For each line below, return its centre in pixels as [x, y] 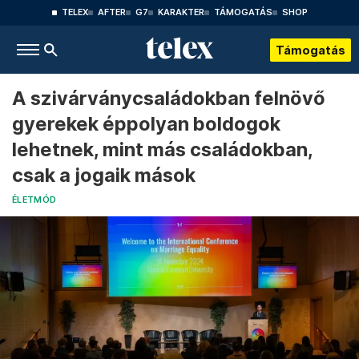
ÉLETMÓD [34, 200]
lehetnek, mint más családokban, [162, 149]
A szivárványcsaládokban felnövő [169, 98]
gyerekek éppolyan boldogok [146, 124]
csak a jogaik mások [104, 175]
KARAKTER [181, 12]
